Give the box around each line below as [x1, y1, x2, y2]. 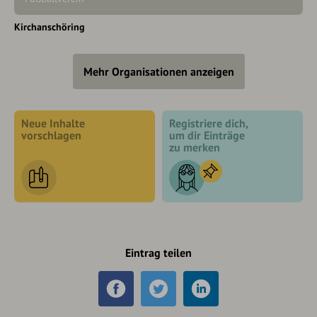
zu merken [169, 140, 220, 154]
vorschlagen [21, 128, 81, 142]
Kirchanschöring [14, 21, 85, 33]
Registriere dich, [169, 116, 248, 130]
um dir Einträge [169, 128, 245, 142]
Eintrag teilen [125, 246, 192, 260]
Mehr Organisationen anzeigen [83, 64, 234, 79]
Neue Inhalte [21, 116, 85, 130]
